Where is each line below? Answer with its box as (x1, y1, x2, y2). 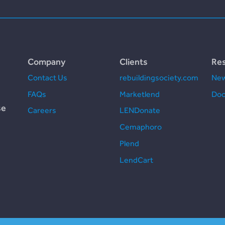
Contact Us (28, 72, 68, 82)
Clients (119, 56, 148, 67)
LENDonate (119, 105, 160, 116)
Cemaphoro (119, 122, 162, 132)
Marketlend (119, 89, 160, 99)
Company (28, 56, 66, 67)
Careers (28, 105, 57, 116)
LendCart (119, 155, 153, 165)
